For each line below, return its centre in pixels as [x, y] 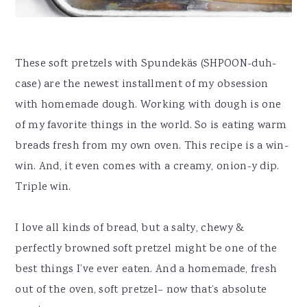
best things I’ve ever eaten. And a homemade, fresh [146, 269]
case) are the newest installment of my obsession [142, 84]
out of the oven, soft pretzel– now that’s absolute [141, 290]
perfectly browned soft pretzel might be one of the [146, 249]
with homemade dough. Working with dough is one [148, 105]
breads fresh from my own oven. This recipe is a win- [152, 146]
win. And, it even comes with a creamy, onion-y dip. [147, 167]
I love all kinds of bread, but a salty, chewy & [130, 228]
